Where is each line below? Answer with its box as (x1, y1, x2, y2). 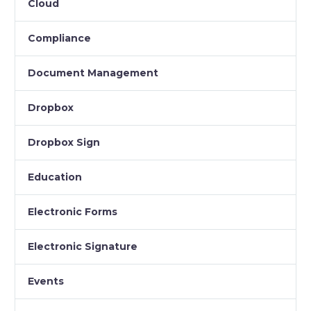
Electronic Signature (28, 240, 137, 253)
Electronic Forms (28, 205, 117, 218)
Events (28, 275, 64, 287)
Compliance (28, 32, 91, 44)
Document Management (28, 67, 158, 79)
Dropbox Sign (28, 136, 100, 149)
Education (28, 171, 82, 183)
